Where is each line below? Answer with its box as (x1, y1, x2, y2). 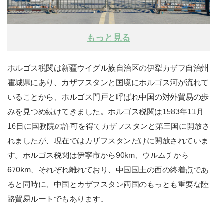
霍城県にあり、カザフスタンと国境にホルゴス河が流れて (7, 78, 209, 87)
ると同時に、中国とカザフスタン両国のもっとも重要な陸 (7, 180, 209, 188)
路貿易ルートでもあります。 (7, 194, 108, 203)
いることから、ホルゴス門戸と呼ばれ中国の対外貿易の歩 (7, 93, 209, 101)
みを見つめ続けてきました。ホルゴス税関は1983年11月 (7, 107, 204, 116)
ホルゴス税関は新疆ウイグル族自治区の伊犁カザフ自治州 (7, 63, 209, 72)
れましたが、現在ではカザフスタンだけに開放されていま (7, 136, 209, 145)
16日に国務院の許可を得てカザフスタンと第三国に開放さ (7, 122, 210, 130)
